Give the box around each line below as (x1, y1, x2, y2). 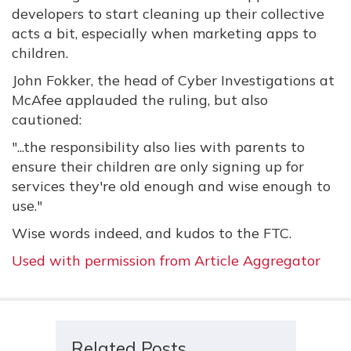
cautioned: (12, 110, 81, 128)
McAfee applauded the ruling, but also (12, 91, 268, 109)
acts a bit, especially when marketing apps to (12, 24, 317, 42)
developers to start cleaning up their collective (12, 5, 324, 23)
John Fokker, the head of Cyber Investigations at (12, 71, 335, 89)
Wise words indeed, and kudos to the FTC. (12, 224, 291, 242)
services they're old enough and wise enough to (12, 177, 331, 195)
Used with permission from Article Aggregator (12, 251, 320, 270)
